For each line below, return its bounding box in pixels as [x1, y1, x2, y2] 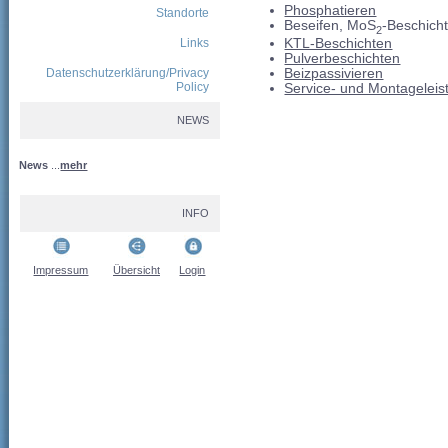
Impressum [33, 264, 89, 276]
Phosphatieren [284, 3, 377, 19]
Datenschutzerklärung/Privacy [46, 66, 210, 80]
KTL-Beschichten [284, 36, 393, 52]
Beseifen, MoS [284, 18, 377, 34]
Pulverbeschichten [284, 51, 401, 67]
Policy [176, 80, 210, 94]
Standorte [156, 6, 210, 20]
